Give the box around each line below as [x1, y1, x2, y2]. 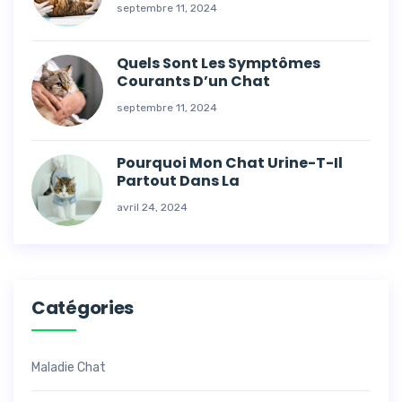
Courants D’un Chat [117, 71, 270, 92]
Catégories [31, 295, 134, 320]
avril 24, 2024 [117, 201, 188, 214]
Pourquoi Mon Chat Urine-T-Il [117, 153, 343, 173]
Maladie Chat [31, 360, 106, 375]
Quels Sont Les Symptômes [117, 53, 320, 74]
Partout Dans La [117, 170, 240, 191]
